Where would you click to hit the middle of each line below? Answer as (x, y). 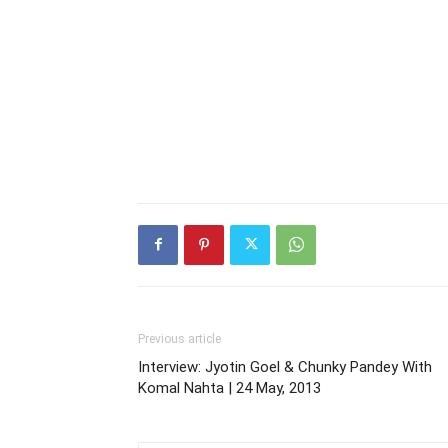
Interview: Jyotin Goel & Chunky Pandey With (285, 366)
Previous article (179, 338)
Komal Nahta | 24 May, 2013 (229, 387)
